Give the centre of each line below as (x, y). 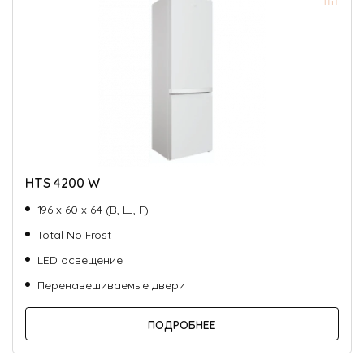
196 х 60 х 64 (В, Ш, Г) (93, 208)
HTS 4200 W (63, 182)
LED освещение (80, 259)
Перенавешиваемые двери (111, 284)
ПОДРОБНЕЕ (182, 324)
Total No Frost (74, 234)
